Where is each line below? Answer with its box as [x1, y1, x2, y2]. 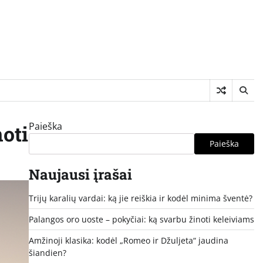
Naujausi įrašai [28, 164, 132, 184]
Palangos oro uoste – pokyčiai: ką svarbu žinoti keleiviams [28, 213, 254, 225]
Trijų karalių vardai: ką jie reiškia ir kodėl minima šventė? [28, 192, 252, 204]
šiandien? [28, 247, 66, 258]
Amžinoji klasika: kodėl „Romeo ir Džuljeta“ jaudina [28, 234, 228, 246]
